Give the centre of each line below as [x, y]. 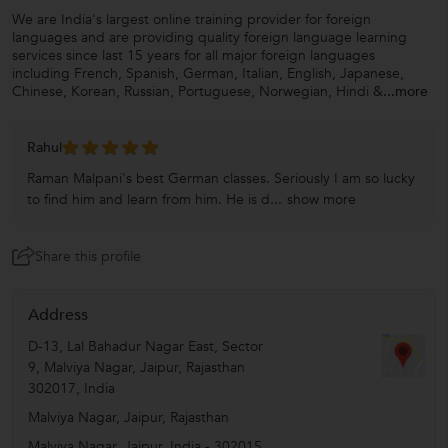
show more [321, 199]
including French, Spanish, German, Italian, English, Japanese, [208, 73]
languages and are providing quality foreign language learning [209, 37]
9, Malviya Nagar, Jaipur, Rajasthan [136, 367]
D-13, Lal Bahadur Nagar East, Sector [145, 346]
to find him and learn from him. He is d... [154, 199]
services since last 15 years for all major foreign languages [193, 55]
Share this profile [88, 256]
